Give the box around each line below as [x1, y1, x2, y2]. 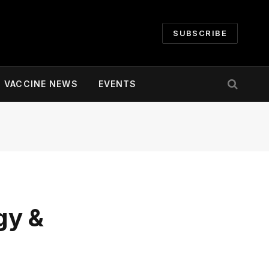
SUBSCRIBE [173, 28, 227, 38]
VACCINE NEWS [4, 79, 78, 89]
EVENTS [98, 79, 137, 89]
